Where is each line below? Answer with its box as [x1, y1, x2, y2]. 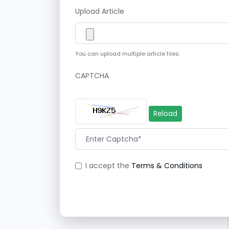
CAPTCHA [75, 71, 109, 81]
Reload [153, 108, 177, 119]
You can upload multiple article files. [75, 50, 180, 58]
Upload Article [75, 6, 124, 16]
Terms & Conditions [131, 161, 202, 171]
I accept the [85, 161, 131, 171]
